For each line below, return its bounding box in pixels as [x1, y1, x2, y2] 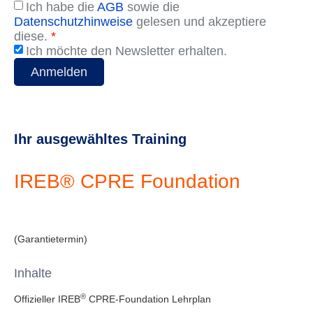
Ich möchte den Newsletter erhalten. [26, 44, 227, 59]
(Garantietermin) [14, 233, 87, 245]
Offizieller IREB [14, 293, 80, 305]
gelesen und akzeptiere [133, 15, 266, 29]
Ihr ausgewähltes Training [14, 131, 187, 147]
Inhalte [14, 266, 52, 281]
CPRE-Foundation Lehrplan [86, 293, 211, 305]
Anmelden [31, 65, 87, 80]
